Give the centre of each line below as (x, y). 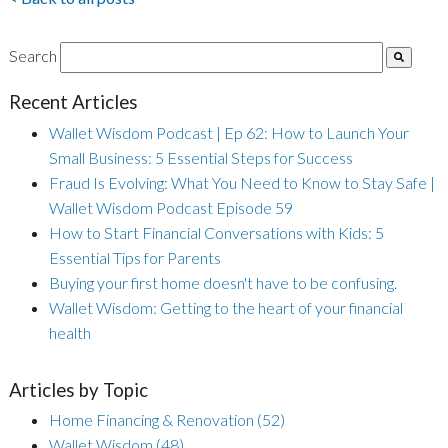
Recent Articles (73, 101)
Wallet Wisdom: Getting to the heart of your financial (225, 307)
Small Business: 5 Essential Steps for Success (200, 157)
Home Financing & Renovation (152, 420)
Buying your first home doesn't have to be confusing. (222, 282)
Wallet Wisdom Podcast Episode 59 (170, 207)
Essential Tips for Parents (134, 257)
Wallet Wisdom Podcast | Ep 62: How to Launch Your (228, 132)
